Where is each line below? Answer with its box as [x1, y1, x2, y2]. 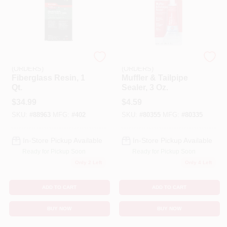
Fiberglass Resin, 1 [11, 73, 85, 82]
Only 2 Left [74, 160, 102, 165]
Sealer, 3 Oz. [121, 83, 168, 92]
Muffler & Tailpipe [121, 73, 188, 82]
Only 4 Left [184, 160, 212, 165]
